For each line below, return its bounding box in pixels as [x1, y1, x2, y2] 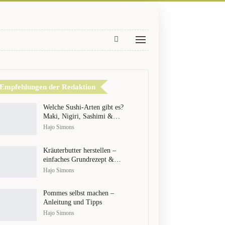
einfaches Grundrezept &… [43, 155, 122, 163]
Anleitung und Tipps [43, 198, 102, 206]
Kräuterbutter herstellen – [43, 146, 117, 154]
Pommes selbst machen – [43, 189, 115, 197]
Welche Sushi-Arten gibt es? [43, 103, 124, 111]
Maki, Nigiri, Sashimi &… [43, 113, 121, 120]
